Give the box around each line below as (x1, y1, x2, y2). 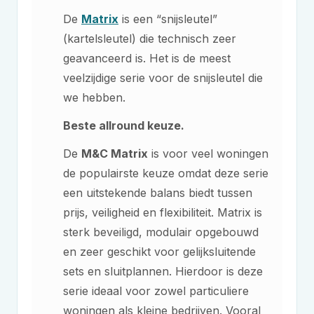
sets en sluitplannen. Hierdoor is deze (63, 264, 263, 278)
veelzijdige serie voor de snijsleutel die (63, 71, 263, 85)
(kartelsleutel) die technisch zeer (63, 32, 236, 46)
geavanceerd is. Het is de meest (63, 51, 231, 65)
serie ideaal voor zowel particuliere (63, 284, 249, 298)
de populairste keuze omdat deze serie (63, 166, 268, 180)
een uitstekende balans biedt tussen (63, 186, 252, 200)
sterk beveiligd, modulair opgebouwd (63, 225, 259, 239)
